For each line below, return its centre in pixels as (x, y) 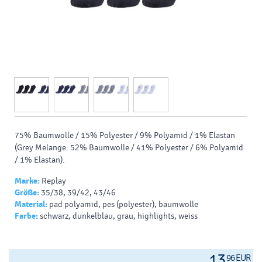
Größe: (27, 192)
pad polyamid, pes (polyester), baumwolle (124, 204)
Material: (31, 204)
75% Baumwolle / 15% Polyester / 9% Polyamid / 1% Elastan (125, 135)
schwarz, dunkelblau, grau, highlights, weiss (119, 216)
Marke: (27, 181)
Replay (53, 181)
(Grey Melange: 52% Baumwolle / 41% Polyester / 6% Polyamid (129, 147)
